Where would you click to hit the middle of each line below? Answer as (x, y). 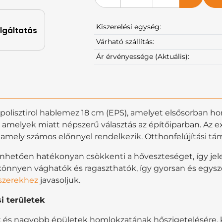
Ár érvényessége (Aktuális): (143, 56)
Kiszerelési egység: (129, 27)
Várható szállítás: (125, 41)
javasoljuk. (59, 180)
